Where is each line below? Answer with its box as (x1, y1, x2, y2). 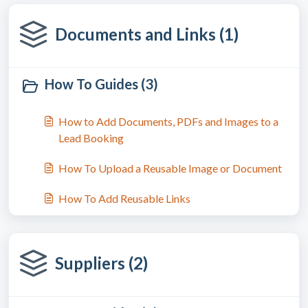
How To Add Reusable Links (58, 192, 190, 205)
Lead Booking (58, 131, 124, 144)
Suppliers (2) (55, 253, 148, 273)
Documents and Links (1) (55, 24, 239, 44)
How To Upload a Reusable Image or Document (58, 162, 282, 175)
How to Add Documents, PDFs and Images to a (58, 115, 278, 128)
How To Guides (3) (45, 76, 158, 92)
